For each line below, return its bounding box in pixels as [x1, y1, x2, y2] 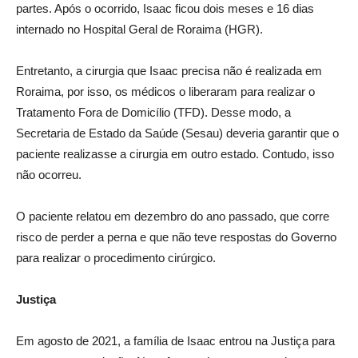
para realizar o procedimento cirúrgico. [16, 251, 216, 265]
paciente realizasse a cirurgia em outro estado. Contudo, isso [16, 147, 334, 161]
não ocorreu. [16, 168, 82, 181]
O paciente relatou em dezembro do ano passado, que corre [16, 209, 329, 223]
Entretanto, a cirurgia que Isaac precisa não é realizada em [16, 64, 322, 78]
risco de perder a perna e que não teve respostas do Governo [16, 230, 336, 244]
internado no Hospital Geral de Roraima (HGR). [16, 22, 263, 36]
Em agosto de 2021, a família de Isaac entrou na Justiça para [16, 334, 335, 348]
